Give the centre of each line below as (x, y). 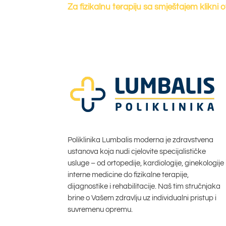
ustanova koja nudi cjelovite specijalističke (137, 152)
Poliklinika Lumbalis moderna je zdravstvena (141, 140)
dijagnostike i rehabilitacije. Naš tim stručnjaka (144, 187)
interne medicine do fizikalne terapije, (128, 175)
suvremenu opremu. (100, 210)
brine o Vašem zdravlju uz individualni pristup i (142, 198)
